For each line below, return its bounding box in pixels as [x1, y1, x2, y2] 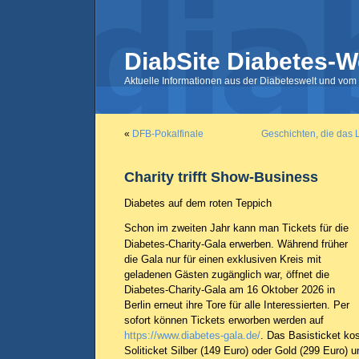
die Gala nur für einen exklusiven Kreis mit [124, 253, 321, 265]
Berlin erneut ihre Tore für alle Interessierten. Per [124, 299, 349, 311]
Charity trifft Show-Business [124, 168, 318, 185]
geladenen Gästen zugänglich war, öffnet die [124, 268, 329, 280]
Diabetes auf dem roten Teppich [124, 197, 272, 209]
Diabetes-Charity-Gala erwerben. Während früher [124, 238, 348, 250]
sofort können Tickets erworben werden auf [124, 314, 324, 326]
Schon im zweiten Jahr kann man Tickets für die [124, 222, 349, 234]
